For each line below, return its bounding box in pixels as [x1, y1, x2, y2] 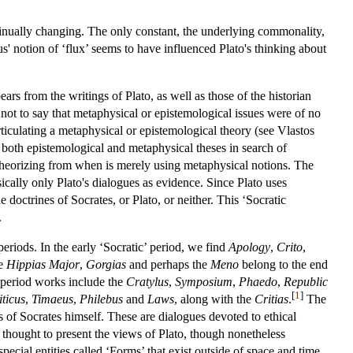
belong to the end [239, 257, 328, 271]
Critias [255, 292, 288, 306]
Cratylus [126, 274, 169, 288]
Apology [229, 240, 270, 254]
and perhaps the [126, 257, 210, 271]
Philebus [80, 292, 123, 306]
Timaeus [32, 292, 73, 306]
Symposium [175, 274, 232, 288]
